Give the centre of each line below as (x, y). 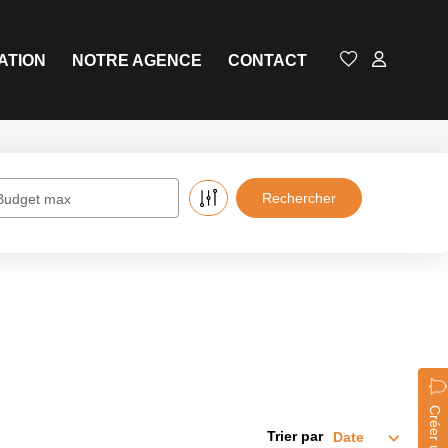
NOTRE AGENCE (137, 60)
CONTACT (267, 60)
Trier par (295, 436)
